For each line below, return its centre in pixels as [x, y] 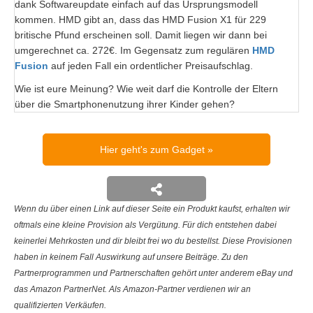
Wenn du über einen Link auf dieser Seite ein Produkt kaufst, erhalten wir [152, 209]
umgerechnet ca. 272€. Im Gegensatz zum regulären [133, 50]
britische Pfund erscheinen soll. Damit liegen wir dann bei [141, 35]
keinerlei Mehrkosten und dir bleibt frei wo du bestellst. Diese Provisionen [153, 241]
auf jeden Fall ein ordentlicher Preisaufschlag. [151, 65]
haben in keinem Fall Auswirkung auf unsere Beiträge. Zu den [131, 257]
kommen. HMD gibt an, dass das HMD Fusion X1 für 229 [140, 19]
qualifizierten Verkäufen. [60, 305]
